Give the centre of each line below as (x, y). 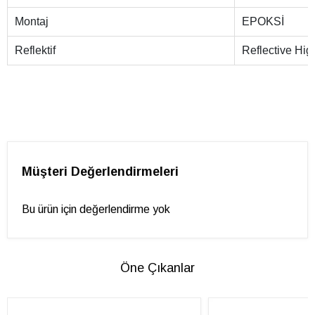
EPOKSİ (263, 22)
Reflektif (35, 51)
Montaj (32, 22)
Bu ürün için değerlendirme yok (96, 210)
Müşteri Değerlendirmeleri (100, 172)
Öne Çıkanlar (157, 268)
